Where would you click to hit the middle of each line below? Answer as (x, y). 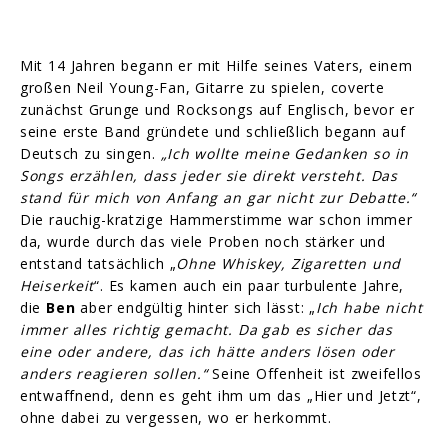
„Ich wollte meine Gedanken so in (285, 153)
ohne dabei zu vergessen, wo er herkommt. (176, 417)
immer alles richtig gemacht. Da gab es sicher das (206, 329)
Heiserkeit (57, 285)
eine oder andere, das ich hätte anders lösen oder (207, 351)
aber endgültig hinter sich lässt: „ (196, 307)
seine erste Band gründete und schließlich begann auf (213, 131)
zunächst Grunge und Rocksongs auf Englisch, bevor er (217, 109)
